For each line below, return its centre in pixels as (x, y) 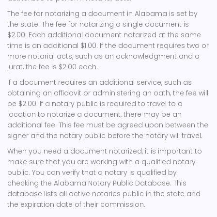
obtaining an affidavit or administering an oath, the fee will (108, 93)
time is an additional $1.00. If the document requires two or (108, 46)
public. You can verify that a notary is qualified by (92, 172)
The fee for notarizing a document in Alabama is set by (102, 14)
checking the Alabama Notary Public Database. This (97, 183)
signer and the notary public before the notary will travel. (105, 136)
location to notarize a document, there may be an (94, 114)
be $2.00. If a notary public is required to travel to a (95, 104)
